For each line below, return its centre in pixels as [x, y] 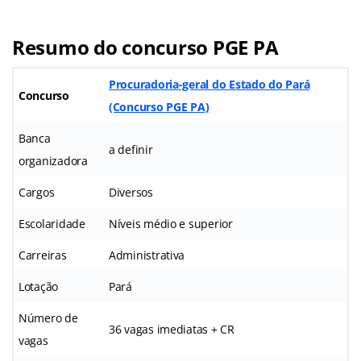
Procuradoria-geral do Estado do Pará [210, 84]
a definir [131, 149]
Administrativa [147, 255]
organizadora [53, 160]
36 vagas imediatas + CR [172, 329]
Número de [48, 317]
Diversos [131, 192]
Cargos [37, 192]
